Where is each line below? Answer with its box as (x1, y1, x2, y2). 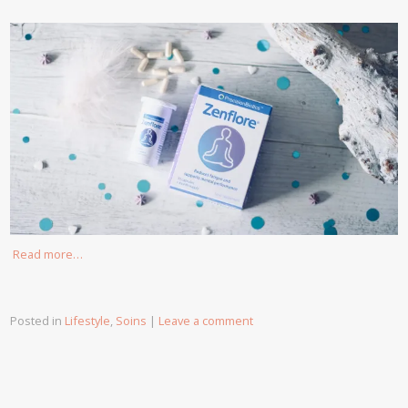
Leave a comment (158, 311, 254, 329)
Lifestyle (65, 311, 111, 329)
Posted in (10, 311, 66, 329)
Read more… (13, 245, 84, 262)
